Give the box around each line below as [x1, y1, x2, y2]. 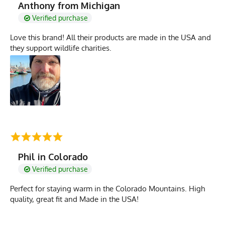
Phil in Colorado [18, 151, 88, 162]
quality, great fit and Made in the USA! [10, 194, 139, 204]
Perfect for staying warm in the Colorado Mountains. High [10, 183, 205, 193]
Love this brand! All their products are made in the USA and [10, 32, 211, 42]
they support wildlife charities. [10, 43, 111, 53]
